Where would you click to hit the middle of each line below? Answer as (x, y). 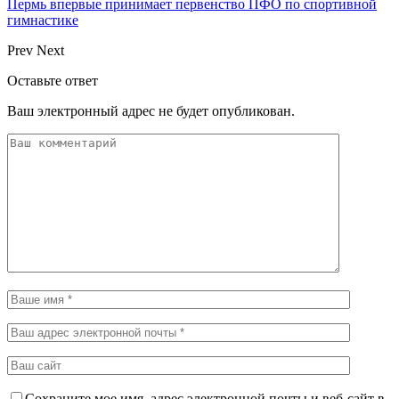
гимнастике (43, 20)
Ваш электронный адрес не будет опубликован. (151, 110)
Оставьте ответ (53, 80)
